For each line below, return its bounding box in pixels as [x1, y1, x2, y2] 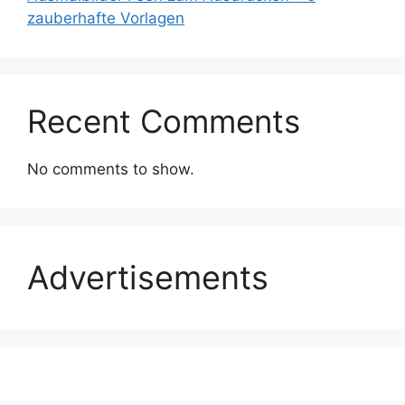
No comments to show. [27, 159, 194, 178]
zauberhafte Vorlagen [27, 8, 184, 27]
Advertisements [27, 257, 268, 297]
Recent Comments [27, 101, 300, 140]
